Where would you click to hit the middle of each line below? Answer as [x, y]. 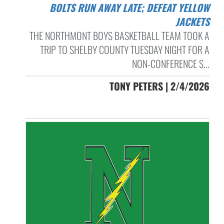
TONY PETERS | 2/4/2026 [159, 86]
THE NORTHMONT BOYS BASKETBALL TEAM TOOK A [119, 35]
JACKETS [192, 21]
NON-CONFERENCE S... [170, 63]
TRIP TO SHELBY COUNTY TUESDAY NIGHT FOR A [124, 49]
